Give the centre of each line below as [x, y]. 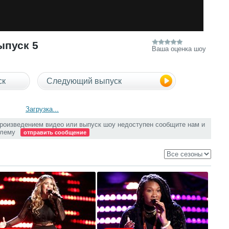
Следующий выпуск [84, 81]
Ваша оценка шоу [179, 49]
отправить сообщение [55, 132]
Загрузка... [42, 109]
